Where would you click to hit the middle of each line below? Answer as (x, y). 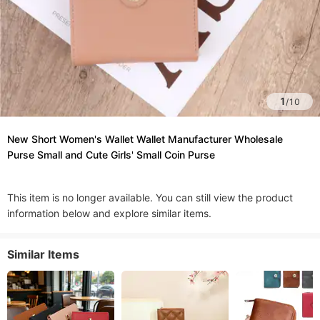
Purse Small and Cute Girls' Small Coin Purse (111, 155)
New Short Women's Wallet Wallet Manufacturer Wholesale (145, 139)
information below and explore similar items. (109, 213)
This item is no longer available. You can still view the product (150, 197)
